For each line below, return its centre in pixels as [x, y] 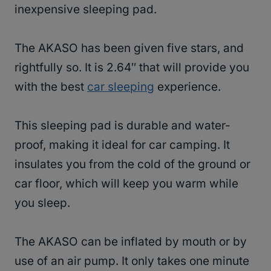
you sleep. [42, 203]
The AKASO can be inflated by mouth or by [131, 241]
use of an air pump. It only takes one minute [132, 261]
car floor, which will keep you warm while [126, 183]
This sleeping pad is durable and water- [122, 125]
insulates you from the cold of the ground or [132, 164]
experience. [188, 87]
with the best [51, 87]
